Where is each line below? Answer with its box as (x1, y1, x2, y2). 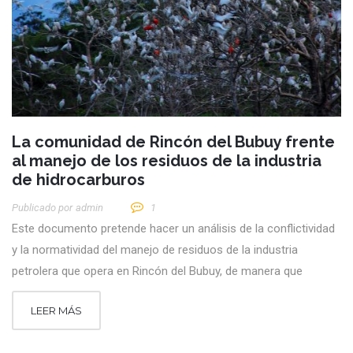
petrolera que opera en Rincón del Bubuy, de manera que (12, 264, 303, 279)
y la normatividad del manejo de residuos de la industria (12, 243, 298, 258)
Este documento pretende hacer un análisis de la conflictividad (12, 221, 335, 236)
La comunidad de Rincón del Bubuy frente (12, 132, 335, 152)
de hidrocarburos (12, 170, 145, 190)
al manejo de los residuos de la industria (12, 151, 321, 171)
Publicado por (12, 202, 72, 214)
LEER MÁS (31, 304, 82, 318)
